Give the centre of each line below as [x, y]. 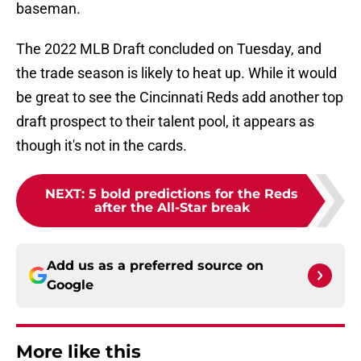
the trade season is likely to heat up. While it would [176, 73]
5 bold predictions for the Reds [193, 194]
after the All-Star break [172, 208]
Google [70, 285]
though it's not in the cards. [102, 146]
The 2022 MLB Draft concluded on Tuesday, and [169, 49]
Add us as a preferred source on [155, 266]
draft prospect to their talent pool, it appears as [165, 122]
